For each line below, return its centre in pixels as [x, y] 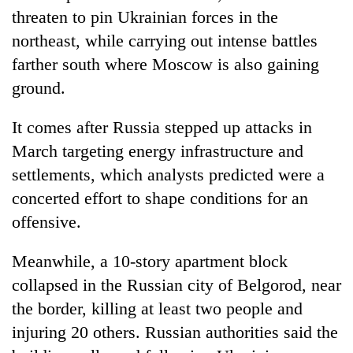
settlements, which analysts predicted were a [168, 174]
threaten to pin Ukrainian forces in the [145, 17]
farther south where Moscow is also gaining [165, 64]
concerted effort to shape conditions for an [160, 198]
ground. [39, 87]
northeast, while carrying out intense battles [165, 40]
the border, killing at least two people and [157, 308]
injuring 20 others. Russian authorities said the [175, 332]
